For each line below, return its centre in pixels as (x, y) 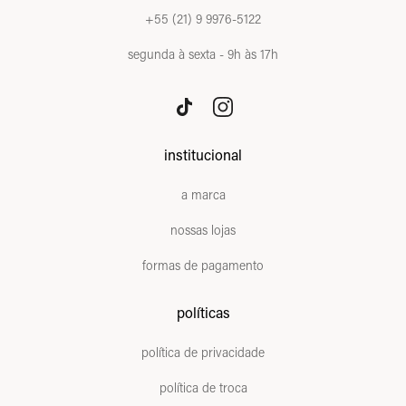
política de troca (203, 387)
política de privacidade (203, 352)
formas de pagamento (203, 265)
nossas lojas (203, 229)
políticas (203, 312)
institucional (203, 154)
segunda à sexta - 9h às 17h (203, 54)
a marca (203, 194)
